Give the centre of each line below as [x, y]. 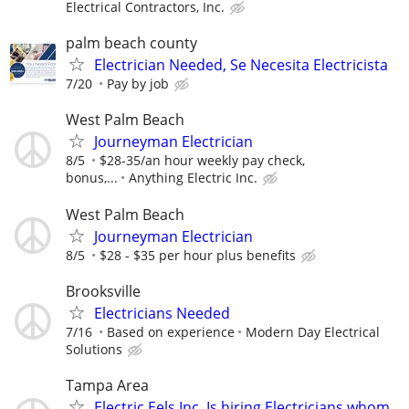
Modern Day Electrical [313, 331]
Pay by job [138, 84]
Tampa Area [107, 385]
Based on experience [171, 331]
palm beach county [131, 43]
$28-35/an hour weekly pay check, [202, 161]
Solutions [94, 349]
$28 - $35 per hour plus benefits [198, 255]
